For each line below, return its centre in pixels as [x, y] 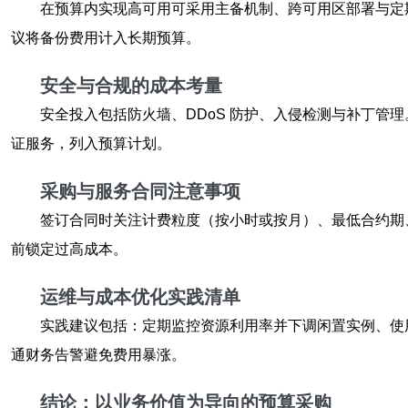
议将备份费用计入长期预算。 [106, 38]
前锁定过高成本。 [69, 249]
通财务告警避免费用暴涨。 [98, 355]
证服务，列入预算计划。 [91, 143]
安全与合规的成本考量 [131, 86]
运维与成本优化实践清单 [140, 297]
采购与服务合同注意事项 [140, 191]
